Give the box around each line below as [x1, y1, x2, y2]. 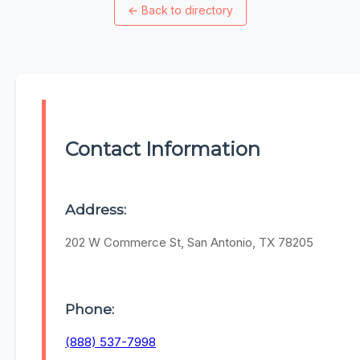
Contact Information [65, 137, 260, 162]
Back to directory [141, 3, 233, 18]
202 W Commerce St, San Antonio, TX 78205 [65, 235, 313, 251]
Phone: [65, 300, 114, 317]
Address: [65, 201, 126, 219]
